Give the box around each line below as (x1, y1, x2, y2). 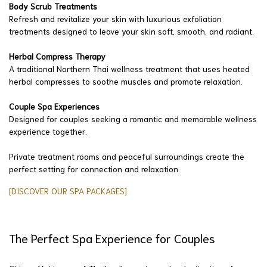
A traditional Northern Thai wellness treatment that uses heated (9, 63, 250, 74)
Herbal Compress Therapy (9, 50, 105, 61)
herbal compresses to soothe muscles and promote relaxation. (9, 75, 243, 86)
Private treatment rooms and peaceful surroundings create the (9, 150, 244, 162)
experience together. (9, 125, 87, 136)
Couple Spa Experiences (9, 100, 100, 111)
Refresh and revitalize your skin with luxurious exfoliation (9, 13, 222, 24)
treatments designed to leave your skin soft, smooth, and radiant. (9, 25, 254, 36)
